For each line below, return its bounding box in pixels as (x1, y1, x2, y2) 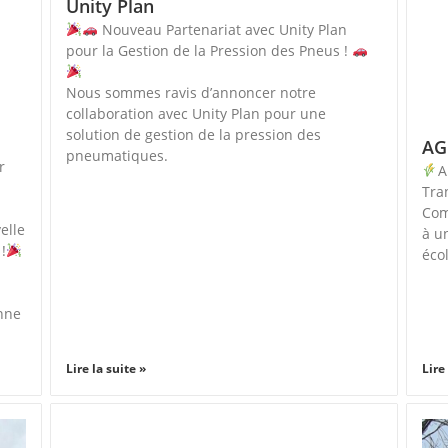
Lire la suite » (65, 359, 146, 377)
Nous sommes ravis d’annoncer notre (65, 83, 316, 103)
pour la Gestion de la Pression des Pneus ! (65, 41, 352, 61)
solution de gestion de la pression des (65, 125, 321, 145)
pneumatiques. (65, 146, 172, 166)
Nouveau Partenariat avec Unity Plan (97, 20, 347, 40)
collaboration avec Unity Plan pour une (65, 104, 326, 124)
